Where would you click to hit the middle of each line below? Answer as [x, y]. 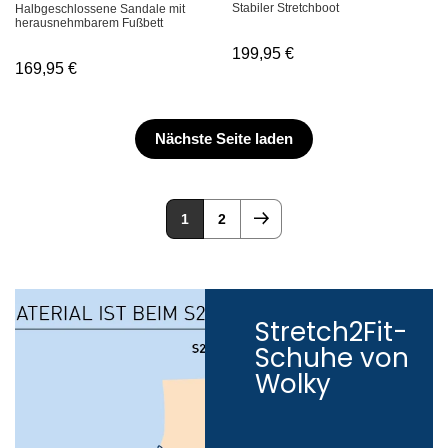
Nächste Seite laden [224, 138]
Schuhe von [331, 357]
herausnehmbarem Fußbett [89, 22]
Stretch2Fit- [330, 331]
